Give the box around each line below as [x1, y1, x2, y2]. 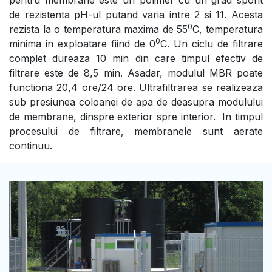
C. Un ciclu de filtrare [160, 37, 263, 50]
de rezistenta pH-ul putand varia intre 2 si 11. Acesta [9, 8, 263, 21]
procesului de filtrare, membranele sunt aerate [9, 124, 263, 137]
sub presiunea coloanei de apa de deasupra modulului [9, 95, 263, 108]
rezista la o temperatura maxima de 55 [9, 22, 188, 35]
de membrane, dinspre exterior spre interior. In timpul [9, 110, 263, 123]
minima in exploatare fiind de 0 [9, 37, 155, 50]
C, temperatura [192, 22, 263, 35]
